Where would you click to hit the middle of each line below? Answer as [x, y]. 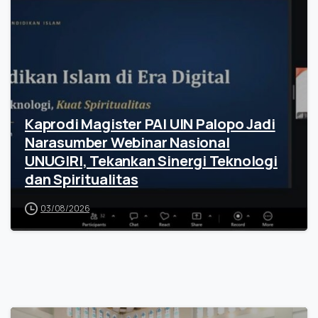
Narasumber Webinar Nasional [127, 142]
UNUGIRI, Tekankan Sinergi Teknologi [151, 160]
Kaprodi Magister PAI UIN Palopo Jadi [150, 123]
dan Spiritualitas [82, 179]
